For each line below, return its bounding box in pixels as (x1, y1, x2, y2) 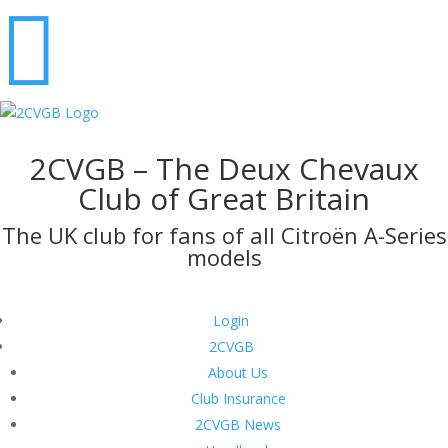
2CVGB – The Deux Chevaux (29, 148, 419, 189)
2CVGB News (195, 415, 281, 434)
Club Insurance (190, 389, 286, 408)
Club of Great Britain (78, 178, 370, 219)
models (186, 242, 262, 272)
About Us (208, 363, 268, 382)
